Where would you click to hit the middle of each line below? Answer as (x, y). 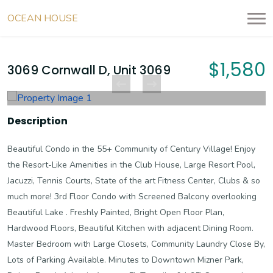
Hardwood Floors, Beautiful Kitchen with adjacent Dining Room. (130, 228)
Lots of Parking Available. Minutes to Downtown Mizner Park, (126, 260)
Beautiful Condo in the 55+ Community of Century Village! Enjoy (131, 149)
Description (37, 121)
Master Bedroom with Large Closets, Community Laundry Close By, (136, 244)
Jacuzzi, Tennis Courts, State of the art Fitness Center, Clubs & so (134, 181)
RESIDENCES (111, 18)
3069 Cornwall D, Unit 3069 (89, 70)
